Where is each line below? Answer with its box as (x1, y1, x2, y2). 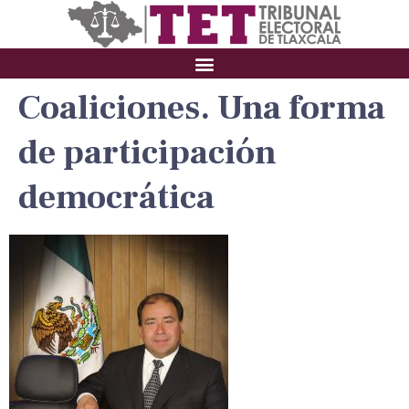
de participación (18, 131, 277, 175)
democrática (18, 175, 215, 220)
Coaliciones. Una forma (18, 86, 385, 131)
